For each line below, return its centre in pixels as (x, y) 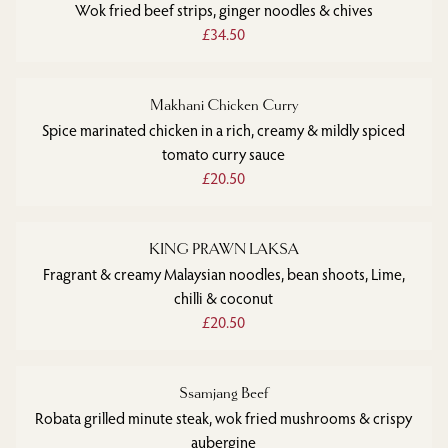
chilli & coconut (224, 298)
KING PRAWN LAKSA (223, 249)
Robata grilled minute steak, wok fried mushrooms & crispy (224, 418)
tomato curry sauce (224, 154)
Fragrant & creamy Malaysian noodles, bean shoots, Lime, (223, 274)
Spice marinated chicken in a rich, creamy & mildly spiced (224, 130)
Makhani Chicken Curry (223, 105)
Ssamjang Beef (224, 393)
